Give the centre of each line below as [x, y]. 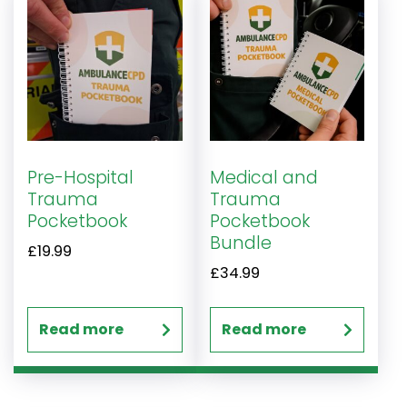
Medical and [263, 177]
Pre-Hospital [80, 177]
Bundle [240, 243]
